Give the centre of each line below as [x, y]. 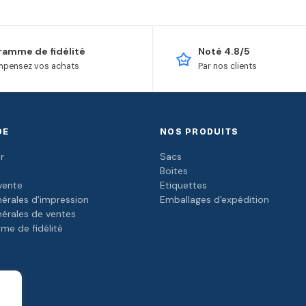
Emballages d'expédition [214, 200]
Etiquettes [183, 185]
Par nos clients [227, 67]
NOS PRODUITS [199, 132]
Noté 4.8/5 [224, 52]
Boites [174, 171]
